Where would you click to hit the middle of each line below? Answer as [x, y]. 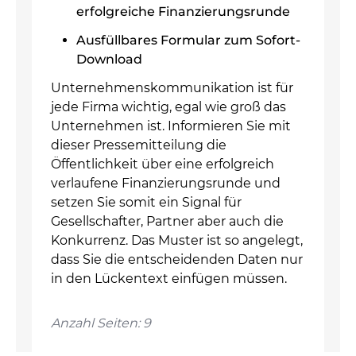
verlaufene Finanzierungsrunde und [166, 183]
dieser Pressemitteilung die [139, 145]
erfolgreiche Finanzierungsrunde [183, 12]
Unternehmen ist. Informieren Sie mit [171, 126]
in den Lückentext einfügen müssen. [169, 279]
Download [109, 59]
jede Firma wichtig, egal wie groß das [168, 107]
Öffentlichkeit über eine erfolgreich [163, 164]
